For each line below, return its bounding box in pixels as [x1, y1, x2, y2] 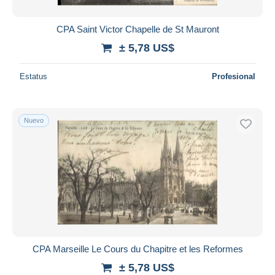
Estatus [20, 71, 47, 81]
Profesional [212, 71, 255, 81]
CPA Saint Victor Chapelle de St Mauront [56, 23, 219, 34]
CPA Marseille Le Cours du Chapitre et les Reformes [32, 243, 243, 254]
